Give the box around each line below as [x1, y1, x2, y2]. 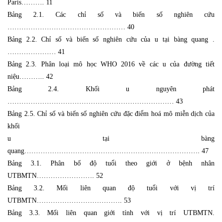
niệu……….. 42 [7, 72, 53, 80]
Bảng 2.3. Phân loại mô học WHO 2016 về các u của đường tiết [7, 60, 215, 68]
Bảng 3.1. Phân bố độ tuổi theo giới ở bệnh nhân [7, 159, 215, 167]
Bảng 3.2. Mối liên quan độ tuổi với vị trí [7, 184, 215, 192]
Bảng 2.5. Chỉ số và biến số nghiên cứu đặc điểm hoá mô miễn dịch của [7, 110, 215, 117]
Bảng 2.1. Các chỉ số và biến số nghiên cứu [7, 10, 215, 18]
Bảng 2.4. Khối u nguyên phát [7, 85, 215, 93]
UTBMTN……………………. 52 [7, 171, 103, 179]
